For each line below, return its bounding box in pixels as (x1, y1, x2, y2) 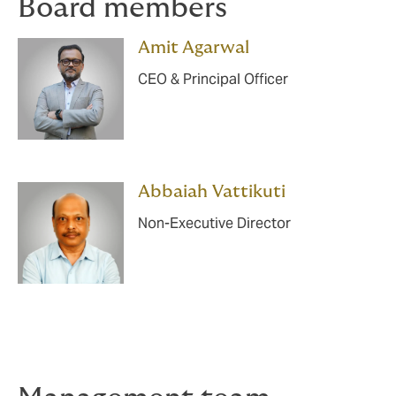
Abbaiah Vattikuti (138, 183, 286, 201)
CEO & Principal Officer (138, 70, 288, 88)
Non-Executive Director (138, 214, 291, 232)
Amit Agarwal (138, 39, 249, 57)
